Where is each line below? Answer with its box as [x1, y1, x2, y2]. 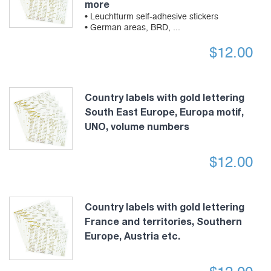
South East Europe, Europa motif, [84, 105, 244, 117]
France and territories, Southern [84, 215, 242, 227]
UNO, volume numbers [84, 120, 189, 132]
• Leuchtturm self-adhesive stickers [84, 12, 218, 21]
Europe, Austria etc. [84, 230, 180, 242]
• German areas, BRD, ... [84, 23, 180, 32]
